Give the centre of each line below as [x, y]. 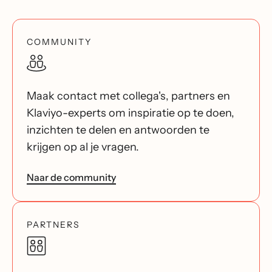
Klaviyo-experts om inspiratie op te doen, [131, 113]
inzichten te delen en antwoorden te [118, 130]
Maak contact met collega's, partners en [128, 96]
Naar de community [71, 178]
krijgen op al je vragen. [83, 147]
